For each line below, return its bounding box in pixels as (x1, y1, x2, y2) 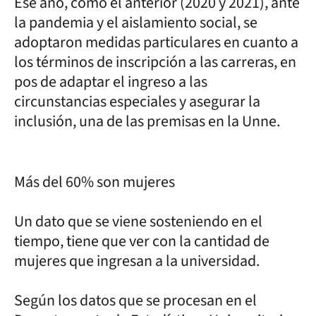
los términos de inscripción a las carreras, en (14, 50, 296, 73)
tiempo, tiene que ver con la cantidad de (14, 229, 269, 253)
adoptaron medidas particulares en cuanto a (14, 30, 298, 54)
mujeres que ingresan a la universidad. (14, 249, 262, 272)
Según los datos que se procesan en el (14, 288, 257, 312)
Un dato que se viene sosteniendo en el (14, 209, 262, 233)
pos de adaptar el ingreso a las (14, 70, 207, 93)
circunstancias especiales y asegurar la (14, 90, 260, 113)
